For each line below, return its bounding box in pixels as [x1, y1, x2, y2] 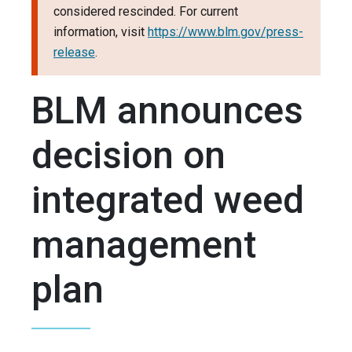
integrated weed [31, 178, 304, 223]
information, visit [53, 24, 148, 40]
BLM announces [31, 88, 303, 134]
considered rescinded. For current [53, 4, 238, 20]
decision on [31, 133, 225, 178]
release [53, 45, 95, 60]
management [31, 222, 256, 268]
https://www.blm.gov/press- [148, 24, 303, 40]
